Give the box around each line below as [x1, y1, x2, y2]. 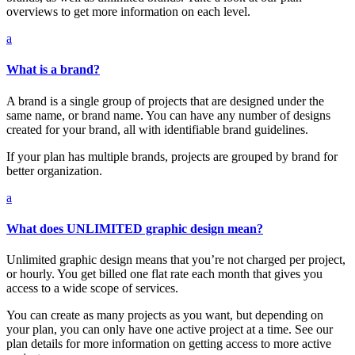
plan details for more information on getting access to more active [6, 337, 331, 351]
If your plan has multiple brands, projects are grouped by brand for [6, 149, 338, 163]
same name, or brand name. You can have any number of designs [6, 108, 330, 122]
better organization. [6, 163, 102, 177]
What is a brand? [6, 63, 100, 77]
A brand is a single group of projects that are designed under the [6, 94, 324, 108]
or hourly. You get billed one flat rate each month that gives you [6, 267, 323, 281]
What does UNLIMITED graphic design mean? [6, 221, 263, 235]
